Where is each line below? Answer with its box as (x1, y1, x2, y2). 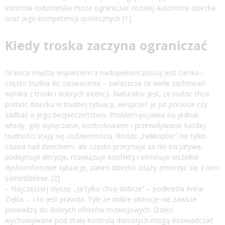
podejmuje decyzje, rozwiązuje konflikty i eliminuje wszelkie (5, 152, 199, 162)
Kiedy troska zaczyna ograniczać (5, 37, 207, 54)
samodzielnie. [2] (5, 173, 60, 183)
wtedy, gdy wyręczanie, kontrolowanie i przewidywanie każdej (5, 121, 205, 131)
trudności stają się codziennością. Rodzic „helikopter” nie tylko (5, 131, 206, 141)
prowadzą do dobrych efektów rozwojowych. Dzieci (5, 205, 173, 215)
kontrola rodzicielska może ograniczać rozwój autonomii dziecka (5, 3, 215, 13)
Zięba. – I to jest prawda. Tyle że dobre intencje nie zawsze (5, 194, 197, 204)
